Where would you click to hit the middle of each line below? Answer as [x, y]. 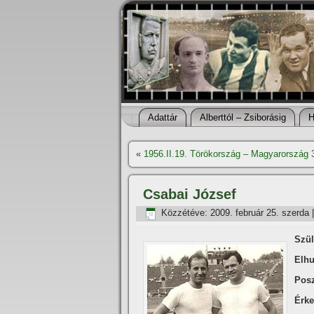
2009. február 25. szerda [260, 213]
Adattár [163, 117]
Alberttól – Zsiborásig [243, 117]
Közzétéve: [184, 213]
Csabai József [190, 194]
